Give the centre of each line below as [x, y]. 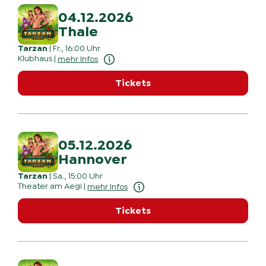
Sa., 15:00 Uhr [78, 177]
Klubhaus [35, 59]
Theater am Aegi [50, 187]
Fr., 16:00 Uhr [77, 49]
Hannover [92, 159]
